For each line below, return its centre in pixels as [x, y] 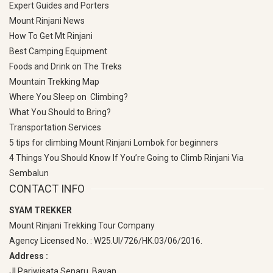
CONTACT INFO [47, 189]
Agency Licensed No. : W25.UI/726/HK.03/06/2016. [106, 241]
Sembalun [29, 173]
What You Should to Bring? [60, 112]
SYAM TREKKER [41, 210]
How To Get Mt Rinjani [51, 36]
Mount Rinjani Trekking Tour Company [82, 225]
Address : [29, 256]
